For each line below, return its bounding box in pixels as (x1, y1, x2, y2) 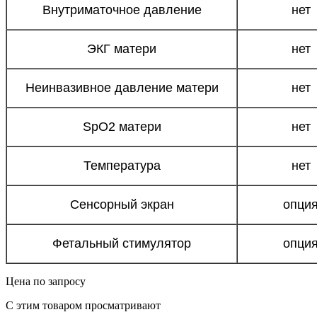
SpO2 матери (82, 120, 161, 134)
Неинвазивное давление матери (25, 81, 219, 95)
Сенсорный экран (69, 197, 174, 212)
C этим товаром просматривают (6, 299, 161, 311)
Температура (83, 158, 161, 173)
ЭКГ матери (87, 42, 156, 56)
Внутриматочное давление (42, 3, 202, 17)
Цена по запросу (6, 275, 86, 287)
